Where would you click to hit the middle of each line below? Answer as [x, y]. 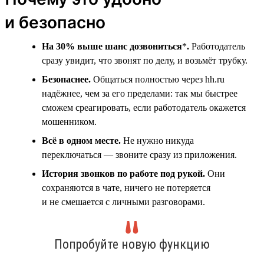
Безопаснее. [66, 79]
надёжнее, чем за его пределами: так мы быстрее [140, 93]
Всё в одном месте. [81, 140]
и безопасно [55, 22]
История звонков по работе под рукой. [123, 173]
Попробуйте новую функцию [132, 244]
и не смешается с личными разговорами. [123, 202]
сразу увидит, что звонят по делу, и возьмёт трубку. [145, 60]
